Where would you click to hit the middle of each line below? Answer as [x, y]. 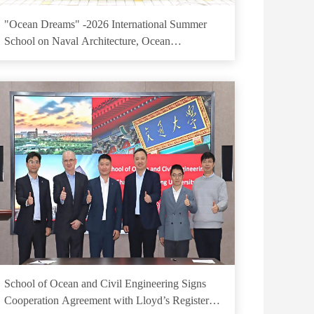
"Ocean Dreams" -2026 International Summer [105, 24]
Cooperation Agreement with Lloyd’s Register [106, 300]
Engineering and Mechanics [66, 58]
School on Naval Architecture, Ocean [87, 41]
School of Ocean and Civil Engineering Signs [105, 284]
